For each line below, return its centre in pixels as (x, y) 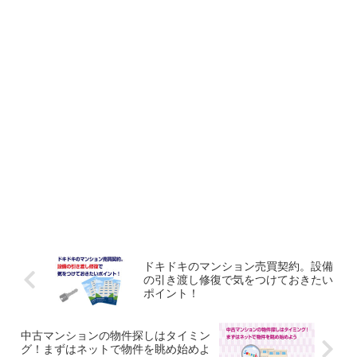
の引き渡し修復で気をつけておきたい (238, 279)
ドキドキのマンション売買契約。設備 (238, 266)
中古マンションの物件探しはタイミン (116, 336)
